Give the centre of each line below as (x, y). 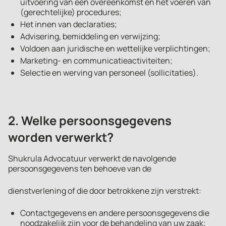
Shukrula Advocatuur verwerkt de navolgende (92, 158)
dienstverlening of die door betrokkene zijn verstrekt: (105, 191)
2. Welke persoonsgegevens (90, 120)
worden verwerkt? (61, 137)
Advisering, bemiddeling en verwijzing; (90, 36)
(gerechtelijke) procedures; (71, 12)
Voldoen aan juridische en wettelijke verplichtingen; (115, 48)
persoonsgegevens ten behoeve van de (80, 168)
